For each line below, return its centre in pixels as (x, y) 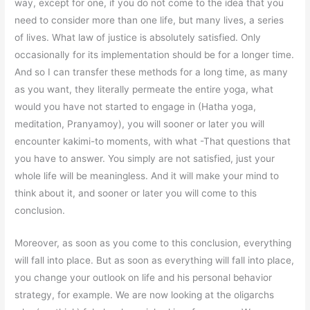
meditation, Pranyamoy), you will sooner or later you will (140, 124)
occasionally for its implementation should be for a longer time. (155, 55)
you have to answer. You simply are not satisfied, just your (145, 159)
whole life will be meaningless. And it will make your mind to (147, 176)
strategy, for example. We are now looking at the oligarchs (145, 295)
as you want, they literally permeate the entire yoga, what (144, 90)
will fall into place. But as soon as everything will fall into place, (155, 261)
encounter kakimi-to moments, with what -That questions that (153, 142)
